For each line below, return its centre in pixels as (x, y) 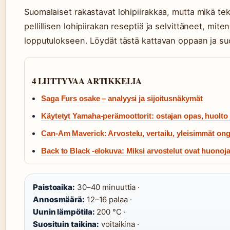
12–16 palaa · (108, 199)
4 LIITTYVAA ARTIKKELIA (87, 81)
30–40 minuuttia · (107, 187)
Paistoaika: (54, 187)
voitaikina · (119, 224)
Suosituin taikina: (66, 224)
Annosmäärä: (59, 199)
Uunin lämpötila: (64, 212)
